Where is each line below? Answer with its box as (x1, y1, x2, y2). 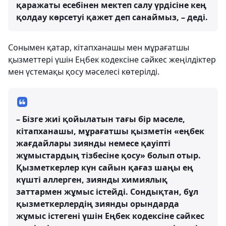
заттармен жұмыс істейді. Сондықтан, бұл (16, 186, 198, 197)
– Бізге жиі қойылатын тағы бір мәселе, (16, 114, 185, 125)
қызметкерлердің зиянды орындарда (16, 198, 179, 209)
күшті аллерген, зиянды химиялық (16, 174, 167, 185)
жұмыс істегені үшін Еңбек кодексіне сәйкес (16, 210, 204, 221)
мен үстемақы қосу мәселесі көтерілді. (8, 66, 159, 77)
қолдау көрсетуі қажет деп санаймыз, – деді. (16, 12, 208, 23)
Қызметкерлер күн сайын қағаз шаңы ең (16, 162, 193, 173)
